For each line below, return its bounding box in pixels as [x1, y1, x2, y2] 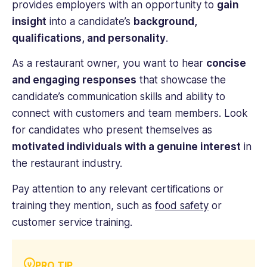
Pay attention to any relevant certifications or [12, 182, 223, 195]
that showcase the [136, 74, 226, 86]
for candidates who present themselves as [12, 124, 212, 136]
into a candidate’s [46, 15, 133, 27]
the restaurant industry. [12, 157, 122, 170]
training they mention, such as [12, 199, 155, 212]
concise [206, 57, 246, 70]
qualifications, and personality [12, 32, 166, 44]
